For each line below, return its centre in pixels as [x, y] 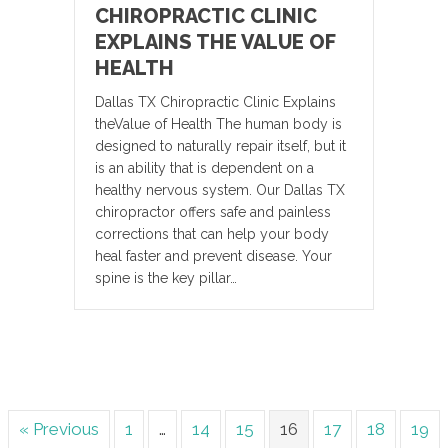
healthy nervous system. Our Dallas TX [220, 190]
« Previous [59, 429]
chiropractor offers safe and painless [213, 212]
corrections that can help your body [212, 234]
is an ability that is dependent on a [204, 168]
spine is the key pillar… [166, 278]
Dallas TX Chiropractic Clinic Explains [215, 102]
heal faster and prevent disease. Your [213, 256]
